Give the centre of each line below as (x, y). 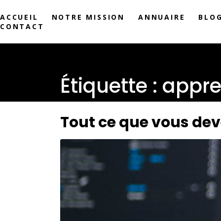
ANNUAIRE (162, 17)
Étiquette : (111, 86)
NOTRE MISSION (88, 17)
